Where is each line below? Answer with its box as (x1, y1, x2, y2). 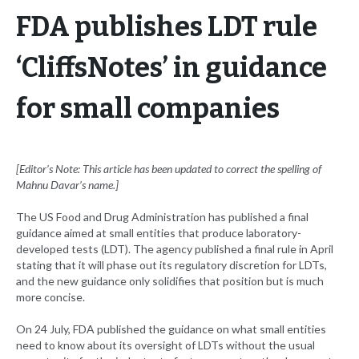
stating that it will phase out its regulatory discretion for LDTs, (16, 258, 327, 272)
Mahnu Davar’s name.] (16, 178, 119, 192)
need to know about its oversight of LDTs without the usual (16, 338, 315, 353)
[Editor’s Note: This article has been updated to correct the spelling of (16, 162, 321, 176)
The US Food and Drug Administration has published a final (16, 210, 309, 224)
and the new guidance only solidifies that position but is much (16, 274, 324, 288)
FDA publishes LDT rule (16, 10, 317, 44)
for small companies (16, 92, 280, 126)
